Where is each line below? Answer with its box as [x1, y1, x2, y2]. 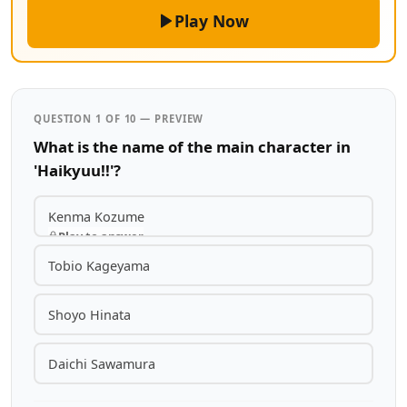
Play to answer [57, 227, 144, 244]
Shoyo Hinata [47, 305, 131, 323]
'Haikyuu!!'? [34, 160, 121, 181]
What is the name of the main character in [34, 136, 351, 157]
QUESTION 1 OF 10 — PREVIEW [34, 112, 204, 125]
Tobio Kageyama [47, 256, 150, 274]
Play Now [174, 10, 249, 32]
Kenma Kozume [47, 207, 144, 225]
